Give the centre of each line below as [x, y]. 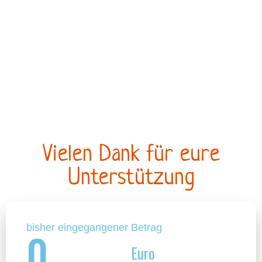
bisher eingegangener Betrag [94, 227]
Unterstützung [131, 178]
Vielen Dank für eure [131, 155]
